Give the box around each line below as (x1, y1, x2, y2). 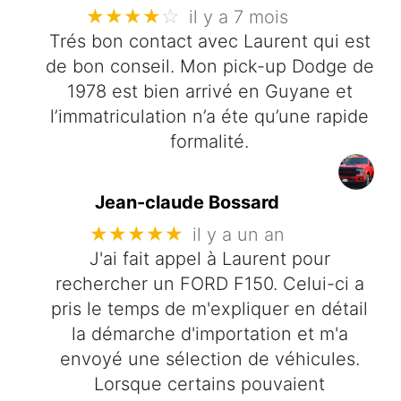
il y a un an (192, 223, 286, 245)
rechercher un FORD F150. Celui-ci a (55, 273, 364, 295)
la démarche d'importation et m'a (71, 323, 348, 346)
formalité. (170, 131, 249, 153)
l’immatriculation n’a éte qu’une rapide (50, 106, 369, 128)
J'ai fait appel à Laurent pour (89, 248, 330, 270)
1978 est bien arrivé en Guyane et (66, 81, 353, 103)
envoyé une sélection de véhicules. (59, 348, 360, 371)
